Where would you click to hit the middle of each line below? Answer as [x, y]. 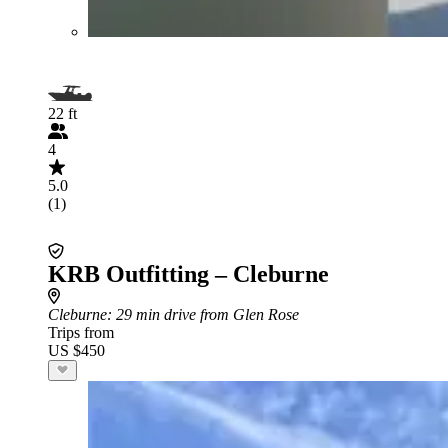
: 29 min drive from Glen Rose [203, 314]
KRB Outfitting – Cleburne [188, 273]
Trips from [81, 332]
